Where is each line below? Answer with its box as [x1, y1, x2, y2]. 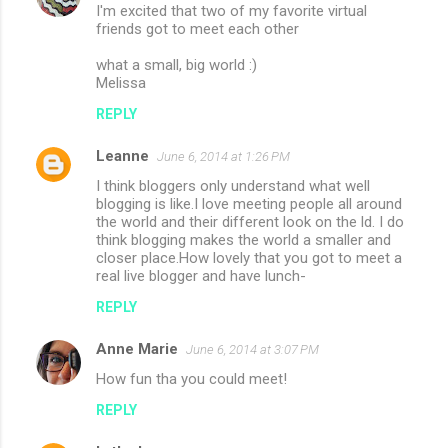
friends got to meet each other [96, 19, 299, 38]
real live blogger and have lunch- [96, 266, 306, 285]
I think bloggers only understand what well [96, 176, 370, 195]
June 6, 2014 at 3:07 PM [186, 341, 319, 357]
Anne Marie [96, 339, 178, 358]
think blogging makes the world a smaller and [96, 230, 391, 249]
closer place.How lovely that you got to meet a [96, 248, 402, 267]
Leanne [96, 146, 149, 165]
